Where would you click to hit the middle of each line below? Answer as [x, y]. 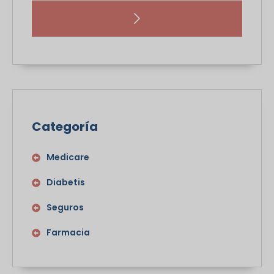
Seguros [65, 208]
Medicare [68, 157]
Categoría [65, 127]
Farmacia [68, 233]
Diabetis [66, 183]
